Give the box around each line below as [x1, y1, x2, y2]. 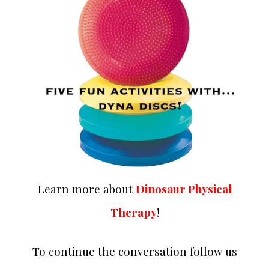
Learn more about [37, 181, 136, 197]
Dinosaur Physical [135, 181, 232, 197]
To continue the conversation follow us [32, 244, 237, 259]
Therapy [110, 205, 157, 220]
